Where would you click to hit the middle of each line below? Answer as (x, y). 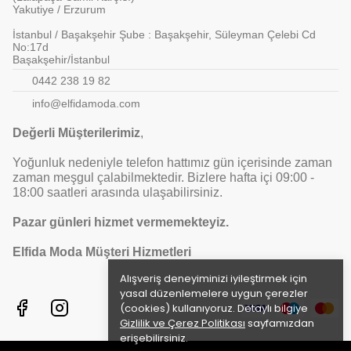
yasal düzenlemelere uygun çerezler (214, 293)
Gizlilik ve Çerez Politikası (183, 323)
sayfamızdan (280, 323)
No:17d (31, 47)
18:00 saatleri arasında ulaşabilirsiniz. (118, 192)
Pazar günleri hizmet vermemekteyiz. (121, 222)
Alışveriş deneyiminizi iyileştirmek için (213, 279)
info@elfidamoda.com (86, 103)
